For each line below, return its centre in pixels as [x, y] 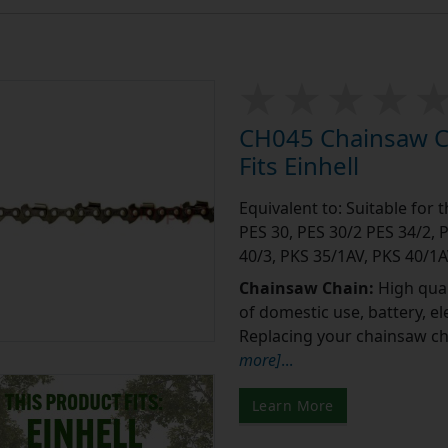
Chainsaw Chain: [308, 288]
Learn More [292, 406]
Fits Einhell [298, 166]
